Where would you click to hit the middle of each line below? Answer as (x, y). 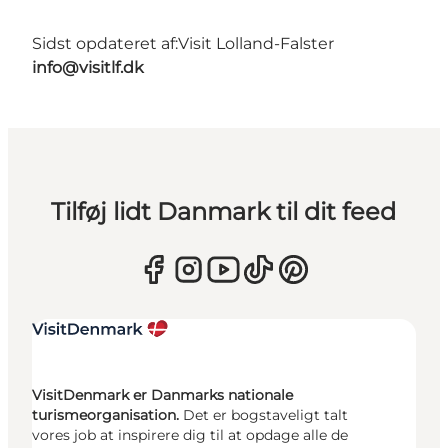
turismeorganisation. (107, 415)
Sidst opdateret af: (105, 44)
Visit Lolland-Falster (256, 44)
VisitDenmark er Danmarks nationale (162, 395)
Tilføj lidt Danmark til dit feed (224, 212)
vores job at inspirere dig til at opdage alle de (190, 435)
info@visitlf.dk (88, 68)
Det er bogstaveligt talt (265, 415)
